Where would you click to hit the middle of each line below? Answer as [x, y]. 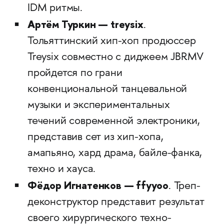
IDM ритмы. [55, 8]
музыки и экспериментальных [98, 105]
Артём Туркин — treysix [85, 24]
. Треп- [184, 186]
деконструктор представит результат [116, 202]
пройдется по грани [75, 73]
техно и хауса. [61, 169]
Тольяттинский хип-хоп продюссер [111, 41]
